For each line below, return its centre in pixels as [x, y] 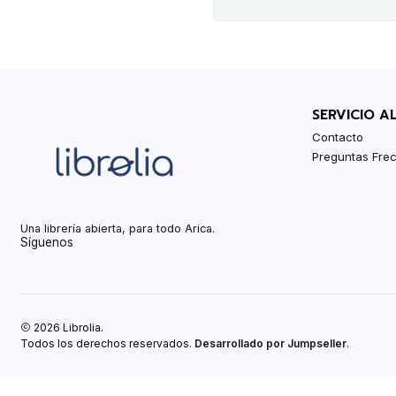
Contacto [338, 137]
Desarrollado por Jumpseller [271, 343]
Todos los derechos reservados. [108, 343]
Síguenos [47, 242]
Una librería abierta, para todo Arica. [118, 228]
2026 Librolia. [68, 327]
